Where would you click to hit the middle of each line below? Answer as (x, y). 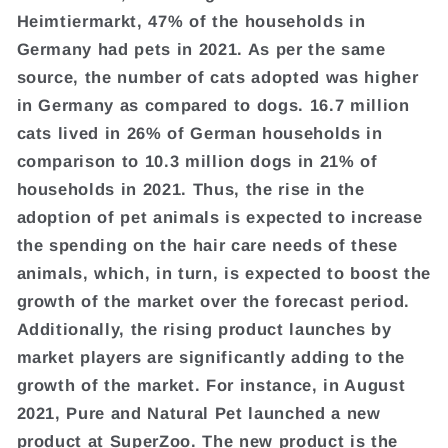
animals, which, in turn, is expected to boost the (223, 272)
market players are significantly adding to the (210, 356)
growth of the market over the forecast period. (213, 300)
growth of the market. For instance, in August (211, 384)
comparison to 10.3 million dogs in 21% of (197, 160)
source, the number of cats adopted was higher (217, 76)
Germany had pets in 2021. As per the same (201, 48)
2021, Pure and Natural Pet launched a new (198, 412)
